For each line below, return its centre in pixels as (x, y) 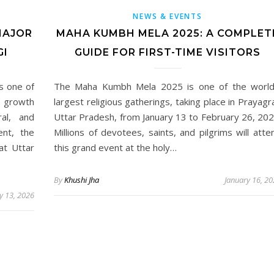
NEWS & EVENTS (168, 16)
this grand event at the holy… (115, 147)
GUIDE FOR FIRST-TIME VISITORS (168, 52)
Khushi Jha (82, 180)
